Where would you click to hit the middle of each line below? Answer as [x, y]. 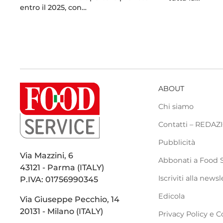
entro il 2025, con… [54, 7]
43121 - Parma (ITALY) [62, 167]
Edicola [172, 196]
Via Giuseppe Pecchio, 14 [70, 199]
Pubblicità [177, 142]
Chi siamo [176, 106]
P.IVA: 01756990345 [59, 179]
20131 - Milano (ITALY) [62, 211]
